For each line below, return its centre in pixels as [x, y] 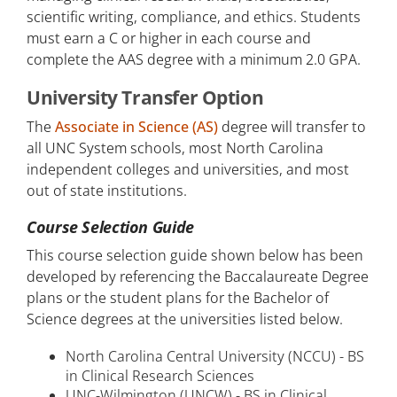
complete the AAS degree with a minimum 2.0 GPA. [194, 60]
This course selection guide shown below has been [195, 255]
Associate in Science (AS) [136, 126]
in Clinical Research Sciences [160, 375]
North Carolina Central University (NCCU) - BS [215, 356]
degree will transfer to [292, 126]
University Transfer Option [145, 97]
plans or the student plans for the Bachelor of [178, 297]
